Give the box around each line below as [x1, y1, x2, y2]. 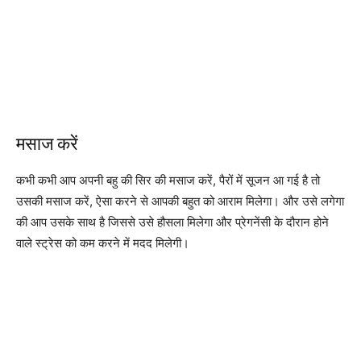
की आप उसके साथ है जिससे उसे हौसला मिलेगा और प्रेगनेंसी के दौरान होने [16, 214, 329, 230]
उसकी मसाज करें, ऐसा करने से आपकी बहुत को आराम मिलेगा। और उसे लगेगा [16, 193, 344, 209]
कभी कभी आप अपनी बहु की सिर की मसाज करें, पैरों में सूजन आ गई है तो [16, 172, 320, 188]
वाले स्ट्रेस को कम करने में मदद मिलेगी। [16, 234, 189, 251]
